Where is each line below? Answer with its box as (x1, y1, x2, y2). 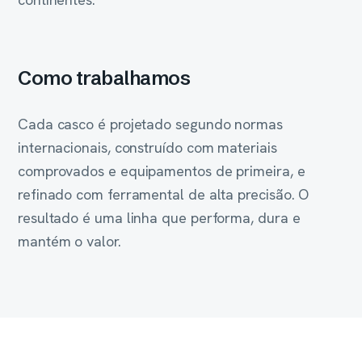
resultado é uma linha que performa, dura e (18, 208, 301, 227)
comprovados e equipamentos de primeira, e (18, 162, 305, 180)
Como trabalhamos (18, 66, 191, 90)
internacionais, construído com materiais (18, 138, 277, 157)
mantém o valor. (18, 232, 121, 250)
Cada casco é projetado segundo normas (18, 115, 283, 133)
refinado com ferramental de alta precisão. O (18, 185, 309, 204)
